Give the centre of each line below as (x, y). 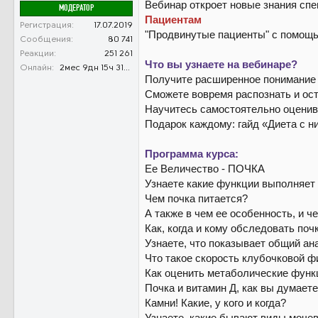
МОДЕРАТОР (76, 9)
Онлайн (36, 68)
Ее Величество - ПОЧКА (205, 168)
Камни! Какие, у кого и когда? (215, 302)
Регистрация (46, 26)
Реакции (37, 54)
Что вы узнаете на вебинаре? (221, 64)
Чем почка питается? (196, 198)
